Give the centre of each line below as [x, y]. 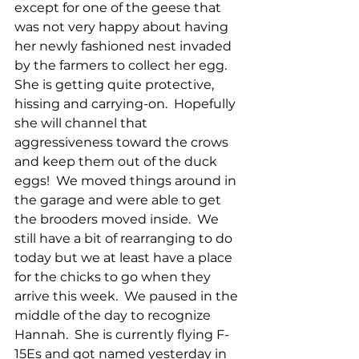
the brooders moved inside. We [118, 219]
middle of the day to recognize [114, 315]
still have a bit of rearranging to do [125, 238]
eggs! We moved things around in [127, 180]
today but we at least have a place [125, 257]
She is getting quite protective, [116, 84]
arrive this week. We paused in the [128, 296]
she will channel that [83, 123]
